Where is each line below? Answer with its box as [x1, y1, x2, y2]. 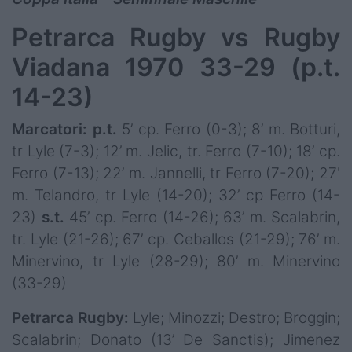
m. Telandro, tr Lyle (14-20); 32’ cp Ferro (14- [12, 186, 340, 205]
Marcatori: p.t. [12, 120, 122, 139]
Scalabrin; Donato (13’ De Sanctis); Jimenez [12, 331, 340, 350]
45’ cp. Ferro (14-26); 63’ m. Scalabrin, [69, 208, 340, 227]
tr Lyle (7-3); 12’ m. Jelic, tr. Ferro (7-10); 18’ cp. [12, 142, 340, 161]
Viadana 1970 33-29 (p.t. [12, 52, 340, 83]
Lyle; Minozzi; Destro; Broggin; [133, 309, 340, 328]
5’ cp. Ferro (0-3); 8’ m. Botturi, [122, 120, 340, 139]
